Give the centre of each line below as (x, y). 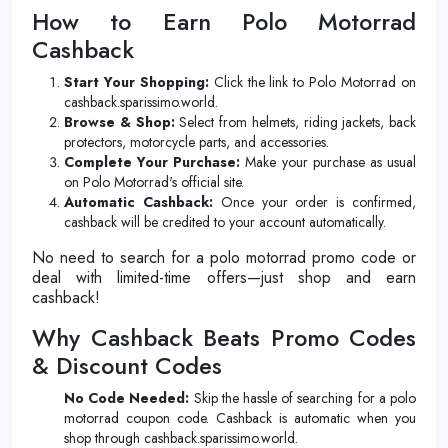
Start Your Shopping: (136, 82)
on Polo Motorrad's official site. (154, 182)
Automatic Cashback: (138, 202)
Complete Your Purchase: (152, 162)
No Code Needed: (127, 398)
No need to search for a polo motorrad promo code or (224, 257)
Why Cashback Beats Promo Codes (224, 338)
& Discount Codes (127, 366)
